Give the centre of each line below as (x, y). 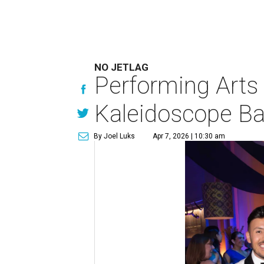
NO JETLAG (122, 67)
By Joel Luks (115, 136)
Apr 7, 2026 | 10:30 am (189, 136)
